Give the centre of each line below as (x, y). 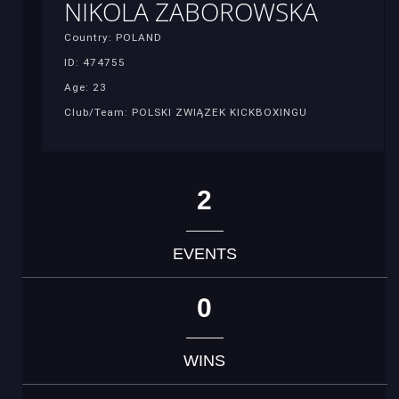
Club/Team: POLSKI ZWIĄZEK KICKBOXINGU (186, 112)
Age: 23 (85, 87)
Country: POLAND (113, 37)
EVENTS (204, 253)
